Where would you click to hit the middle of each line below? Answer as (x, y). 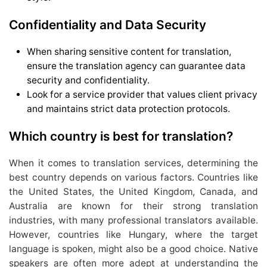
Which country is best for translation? (121, 136)
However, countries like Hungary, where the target (133, 235)
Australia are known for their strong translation (133, 206)
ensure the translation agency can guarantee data (136, 66)
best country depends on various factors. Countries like (133, 178)
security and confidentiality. (88, 80)
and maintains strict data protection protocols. (128, 108)
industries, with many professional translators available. (133, 221)
